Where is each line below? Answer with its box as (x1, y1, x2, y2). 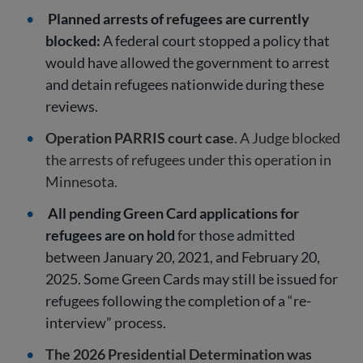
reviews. (45, 97, 98, 115)
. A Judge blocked (234, 129, 340, 147)
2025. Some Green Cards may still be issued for (45, 270, 338, 288)
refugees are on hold (45, 226, 175, 244)
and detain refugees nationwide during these (45, 75, 324, 93)
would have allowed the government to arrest (45, 53, 330, 71)
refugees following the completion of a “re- (45, 292, 311, 310)
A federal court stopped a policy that (100, 32, 330, 49)
